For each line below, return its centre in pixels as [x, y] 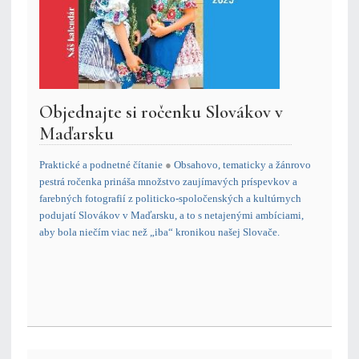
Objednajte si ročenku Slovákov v [161, 112]
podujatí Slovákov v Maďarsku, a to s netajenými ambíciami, [171, 216]
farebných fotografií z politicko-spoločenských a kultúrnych [170, 199]
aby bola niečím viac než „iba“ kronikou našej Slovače [158, 232]
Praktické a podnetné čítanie [102, 165]
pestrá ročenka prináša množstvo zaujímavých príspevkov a [168, 182]
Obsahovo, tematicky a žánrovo [242, 165]
